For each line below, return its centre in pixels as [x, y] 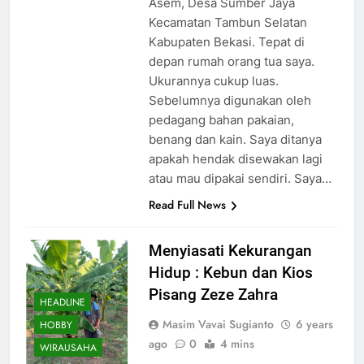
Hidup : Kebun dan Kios [230, 273]
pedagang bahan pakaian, [221, 120]
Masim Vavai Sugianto [218, 325]
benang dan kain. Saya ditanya [235, 140]
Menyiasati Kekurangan [230, 251]
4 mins [237, 344]
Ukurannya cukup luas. [213, 81]
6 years [314, 325]
